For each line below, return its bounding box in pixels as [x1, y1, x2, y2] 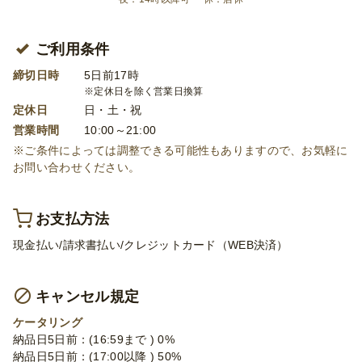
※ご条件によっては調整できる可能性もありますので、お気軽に [13, 143, 348, 157]
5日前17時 [84, 68, 139, 82]
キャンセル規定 [36, 288, 140, 305]
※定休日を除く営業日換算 [84, 85, 204, 97]
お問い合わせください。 [13, 160, 141, 174]
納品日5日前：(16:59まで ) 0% [13, 332, 175, 346]
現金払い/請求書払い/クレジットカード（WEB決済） [13, 238, 288, 251]
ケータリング [13, 315, 82, 329]
